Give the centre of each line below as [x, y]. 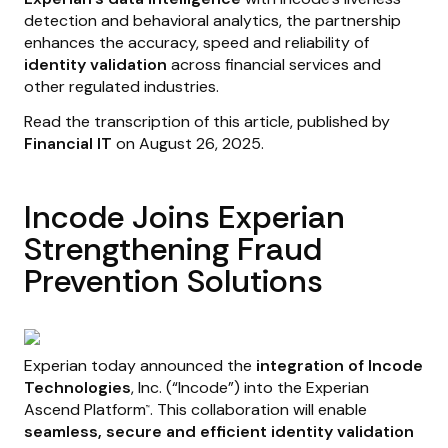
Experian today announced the [140, 365]
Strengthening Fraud [173, 248]
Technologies [77, 387]
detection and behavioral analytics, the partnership [212, 20]
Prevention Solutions [173, 280]
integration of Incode [339, 365]
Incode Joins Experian [184, 216]
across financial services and [276, 64]
